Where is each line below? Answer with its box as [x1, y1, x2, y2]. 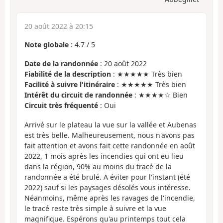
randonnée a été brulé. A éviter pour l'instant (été [24, 172, 190, 182]
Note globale [24, 39, 69, 49]
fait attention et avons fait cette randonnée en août [24, 140, 195, 150]
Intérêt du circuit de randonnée [24, 90, 132, 100]
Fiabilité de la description [24, 69, 111, 79]
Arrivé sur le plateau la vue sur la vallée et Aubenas [24, 119, 197, 129]
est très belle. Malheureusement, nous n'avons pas [24, 130, 195, 140]
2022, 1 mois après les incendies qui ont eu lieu [24, 151, 184, 161]
